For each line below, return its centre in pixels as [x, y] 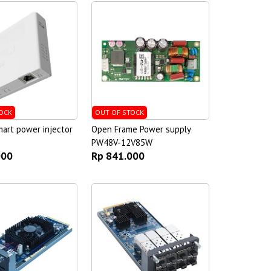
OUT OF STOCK [119, 112]
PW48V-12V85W [122, 142]
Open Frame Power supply [141, 129]
